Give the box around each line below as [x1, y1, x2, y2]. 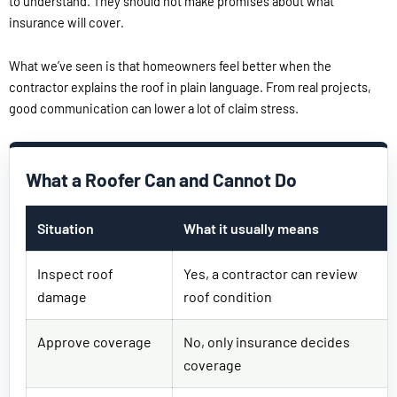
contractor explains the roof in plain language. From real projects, [9, 79, 371, 96]
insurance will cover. [9, 13, 124, 30]
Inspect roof [37, 264, 113, 282]
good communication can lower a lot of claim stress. [9, 100, 299, 117]
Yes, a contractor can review [183, 264, 358, 282]
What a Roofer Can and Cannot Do [26, 167, 297, 191]
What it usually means [183, 219, 319, 237]
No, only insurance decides [183, 332, 350, 350]
